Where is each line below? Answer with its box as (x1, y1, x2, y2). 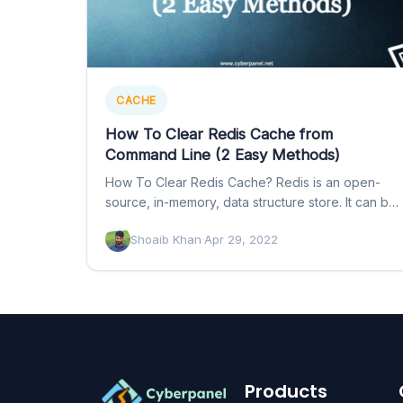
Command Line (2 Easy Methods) (105, 146, 340, 165)
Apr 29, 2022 (204, 231, 278, 246)
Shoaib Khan (130, 231, 201, 246)
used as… (105, 214, 162, 230)
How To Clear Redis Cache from (105, 125, 333, 144)
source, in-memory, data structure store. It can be (105, 194, 397, 210)
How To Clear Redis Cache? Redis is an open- (105, 175, 381, 191)
